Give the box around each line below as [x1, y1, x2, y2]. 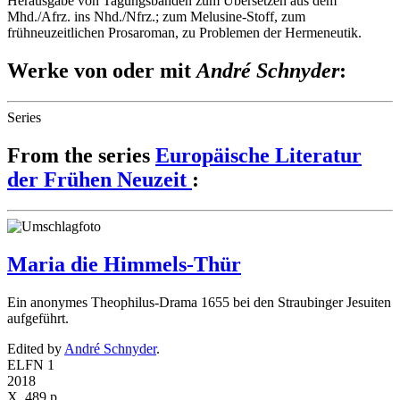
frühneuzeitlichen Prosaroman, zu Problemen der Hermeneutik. [7, 25, 362, 41]
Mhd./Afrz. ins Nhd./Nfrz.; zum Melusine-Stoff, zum [7, 9, 305, 25]
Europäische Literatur [155, 144, 362, 168]
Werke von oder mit [7, 59, 196, 83]
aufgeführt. [7, 310, 69, 326]
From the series [7, 144, 155, 168]
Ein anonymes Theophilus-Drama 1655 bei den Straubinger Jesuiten [7, 294, 391, 310]
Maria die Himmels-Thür [7, 252, 241, 276]
